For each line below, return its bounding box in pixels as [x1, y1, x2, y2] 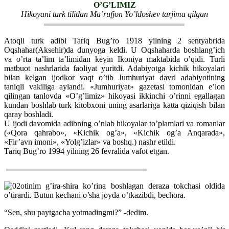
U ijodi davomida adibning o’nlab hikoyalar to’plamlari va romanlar [4, 119, 225, 128]
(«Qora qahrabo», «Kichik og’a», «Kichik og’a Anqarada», [4, 128, 225, 137]
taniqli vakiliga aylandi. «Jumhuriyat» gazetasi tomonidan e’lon [4, 82, 225, 91]
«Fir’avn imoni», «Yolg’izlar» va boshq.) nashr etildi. [4, 137, 176, 146]
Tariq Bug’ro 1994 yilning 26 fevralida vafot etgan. [4, 146, 169, 155]
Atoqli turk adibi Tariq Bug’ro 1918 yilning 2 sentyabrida [4, 36, 225, 45]
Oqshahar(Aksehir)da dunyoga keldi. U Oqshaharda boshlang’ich [4, 45, 225, 54]
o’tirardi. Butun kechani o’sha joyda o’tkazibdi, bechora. [4, 190, 186, 199]
